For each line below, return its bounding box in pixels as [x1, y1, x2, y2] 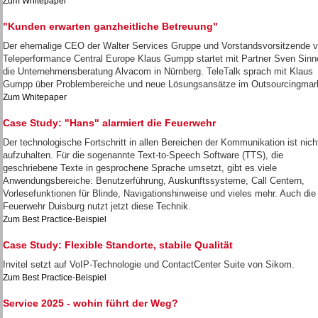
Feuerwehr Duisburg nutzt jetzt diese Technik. [3, 201, 191, 212]
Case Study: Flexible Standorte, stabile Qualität [3, 239, 233, 251]
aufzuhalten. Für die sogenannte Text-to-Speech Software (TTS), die [3, 150, 283, 160]
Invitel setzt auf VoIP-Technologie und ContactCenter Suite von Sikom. [3, 259, 295, 270]
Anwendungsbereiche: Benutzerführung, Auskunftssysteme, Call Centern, [3, 175, 305, 186]
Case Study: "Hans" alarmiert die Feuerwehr [3, 117, 216, 128]
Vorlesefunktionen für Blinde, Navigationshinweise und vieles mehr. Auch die [3, 188, 316, 199]
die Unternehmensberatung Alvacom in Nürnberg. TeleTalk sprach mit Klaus [3, 66, 313, 77]
